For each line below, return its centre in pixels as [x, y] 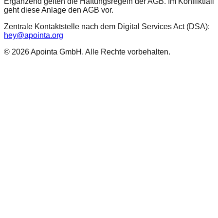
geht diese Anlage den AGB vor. [59, 10]
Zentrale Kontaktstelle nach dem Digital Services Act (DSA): [107, 27]
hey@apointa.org [34, 35]
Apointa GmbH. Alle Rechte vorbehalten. [100, 52]
